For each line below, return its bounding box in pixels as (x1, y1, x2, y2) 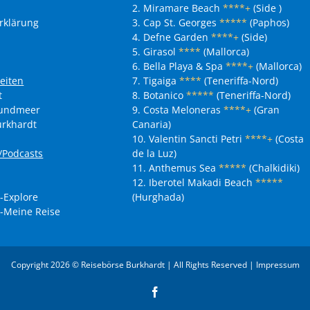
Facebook (160, 286, 203, 297)
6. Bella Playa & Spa (131, 60, 223, 73)
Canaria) (131, 118, 171, 131)
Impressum (255, 259, 300, 271)
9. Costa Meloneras (131, 103, 224, 116)
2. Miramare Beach (131, 1, 220, 15)
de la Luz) (131, 147, 176, 160)
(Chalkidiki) (246, 161, 300, 174)
